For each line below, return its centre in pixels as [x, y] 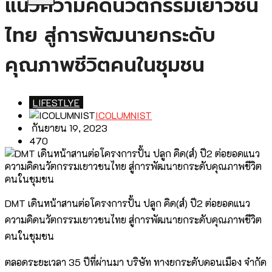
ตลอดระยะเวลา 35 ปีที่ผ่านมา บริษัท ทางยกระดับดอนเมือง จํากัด [136, 262]
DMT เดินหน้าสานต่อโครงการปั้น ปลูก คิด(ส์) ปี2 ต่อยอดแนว [127, 203]
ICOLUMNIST [124, 115]
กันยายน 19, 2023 [68, 128]
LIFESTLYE [56, 103]
